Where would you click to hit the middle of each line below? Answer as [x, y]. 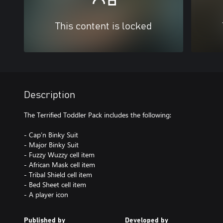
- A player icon [46, 194]
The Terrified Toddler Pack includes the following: [98, 114]
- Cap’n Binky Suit [51, 134]
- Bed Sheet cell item [55, 184]
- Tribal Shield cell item [58, 174]
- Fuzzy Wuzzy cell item [59, 154]
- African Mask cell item [59, 164]
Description [50, 95]
